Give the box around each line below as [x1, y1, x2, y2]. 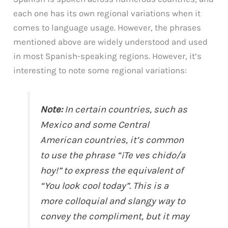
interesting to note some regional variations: [13, 65, 187, 76]
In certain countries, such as [63, 104, 188, 116]
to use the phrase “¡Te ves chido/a [40, 150, 186, 161]
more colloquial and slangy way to [40, 195, 186, 207]
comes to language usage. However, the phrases [13, 22, 202, 33]
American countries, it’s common [40, 134, 184, 146]
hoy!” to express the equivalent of [40, 165, 184, 177]
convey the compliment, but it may [40, 211, 190, 222]
